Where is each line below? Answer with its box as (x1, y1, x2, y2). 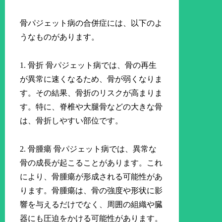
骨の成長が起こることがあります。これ (20, 159, 163, 167)
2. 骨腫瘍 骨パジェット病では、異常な (20, 145, 157, 154)
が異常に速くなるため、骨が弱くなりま (20, 75, 163, 84)
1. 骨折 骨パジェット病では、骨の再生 (20, 61, 157, 70)
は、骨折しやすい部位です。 (20, 116, 123, 125)
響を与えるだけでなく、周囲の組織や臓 (20, 200, 163, 209)
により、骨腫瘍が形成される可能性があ (20, 172, 163, 181)
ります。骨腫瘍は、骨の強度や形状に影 (20, 186, 163, 195)
